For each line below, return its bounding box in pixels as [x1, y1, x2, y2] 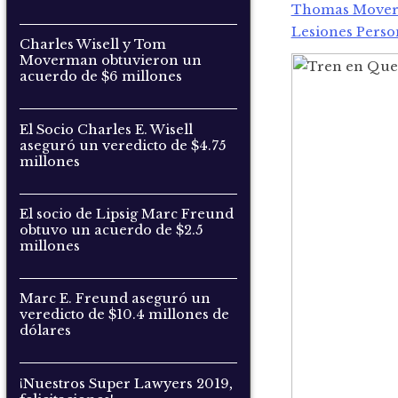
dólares [19, 322, 71, 339]
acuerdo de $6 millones [19, 68, 182, 85]
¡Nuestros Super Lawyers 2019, [19, 375, 233, 392]
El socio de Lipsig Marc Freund [19, 206, 234, 223]
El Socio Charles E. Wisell [19, 121, 193, 138]
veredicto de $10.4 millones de [19, 306, 229, 323]
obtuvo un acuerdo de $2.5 [19, 222, 203, 239]
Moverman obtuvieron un [19, 52, 202, 69]
